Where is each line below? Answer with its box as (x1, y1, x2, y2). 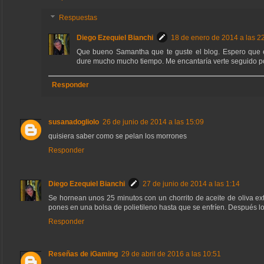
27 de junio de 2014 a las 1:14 (143, 180, 240, 189)
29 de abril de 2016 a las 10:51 (121, 250, 221, 259)
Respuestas (59, 14, 98, 22)
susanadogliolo (48, 118, 99, 127)
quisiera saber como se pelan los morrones (48, 132, 187, 141)
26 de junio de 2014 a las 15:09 (103, 118, 204, 127)
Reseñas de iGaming (48, 250, 118, 259)
